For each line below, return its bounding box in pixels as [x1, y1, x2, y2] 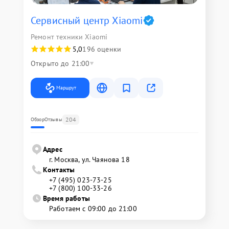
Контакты [43, 165, 75, 174]
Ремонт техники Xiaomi [31, 32, 108, 41]
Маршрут [56, 84, 76, 91]
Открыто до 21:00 [31, 59, 90, 68]
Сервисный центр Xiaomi [31, 14, 143, 27]
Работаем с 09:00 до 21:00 [49, 204, 137, 213]
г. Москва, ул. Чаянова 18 [49, 155, 130, 164]
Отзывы [44, 116, 62, 123]
